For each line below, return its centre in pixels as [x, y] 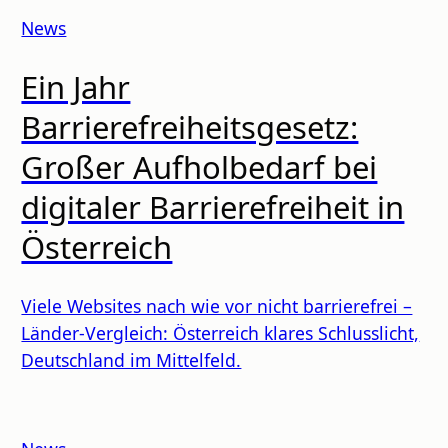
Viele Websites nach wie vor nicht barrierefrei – [217, 306]
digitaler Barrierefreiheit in [213, 207]
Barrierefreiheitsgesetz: [190, 127]
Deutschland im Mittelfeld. [131, 360]
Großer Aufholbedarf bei [199, 167]
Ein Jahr [76, 87]
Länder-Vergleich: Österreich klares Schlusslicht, [220, 333]
